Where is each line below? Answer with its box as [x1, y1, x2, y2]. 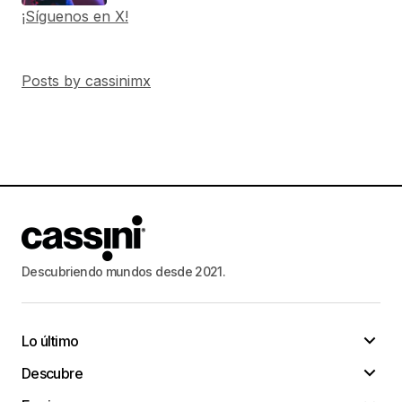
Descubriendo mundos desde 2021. [22, 263, 226, 279]
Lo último [22, 331, 79, 350]
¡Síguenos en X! [22, 6, 128, 25]
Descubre [22, 363, 83, 382]
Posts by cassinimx [22, 71, 151, 90]
